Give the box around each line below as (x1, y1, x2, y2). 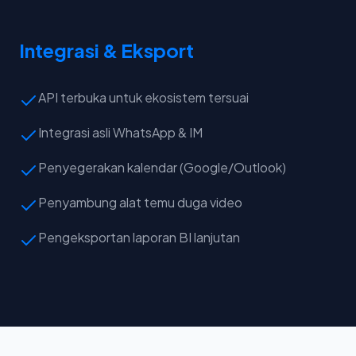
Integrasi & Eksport (19, 38, 194, 63)
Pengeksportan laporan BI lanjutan (38, 229, 240, 246)
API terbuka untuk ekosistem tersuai (38, 89, 249, 106)
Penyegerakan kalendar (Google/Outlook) (38, 159, 286, 176)
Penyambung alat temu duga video (38, 194, 242, 211)
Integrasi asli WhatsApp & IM (38, 124, 203, 141)
